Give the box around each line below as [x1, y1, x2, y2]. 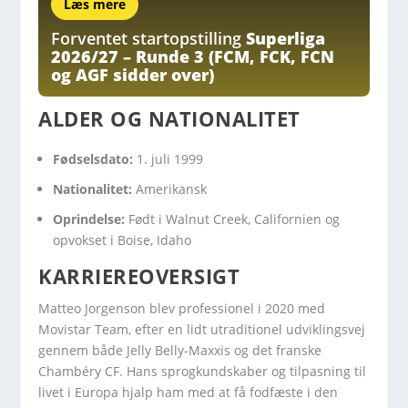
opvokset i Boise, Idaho [53, 230, 192, 249]
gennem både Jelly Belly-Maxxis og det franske [38, 341, 322, 359]
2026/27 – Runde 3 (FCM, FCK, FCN [51, 45, 335, 67]
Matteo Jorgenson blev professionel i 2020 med [38, 299, 326, 317]
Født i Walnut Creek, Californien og [125, 209, 341, 228]
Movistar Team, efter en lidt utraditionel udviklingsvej [38, 320, 366, 338]
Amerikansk [132, 180, 208, 199]
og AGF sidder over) [51, 63, 215, 86]
